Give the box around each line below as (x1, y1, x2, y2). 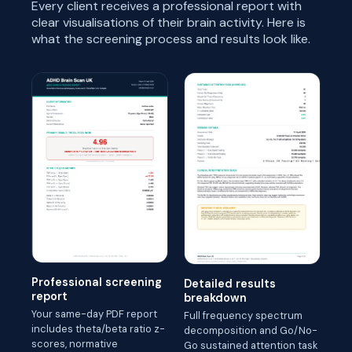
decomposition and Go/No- (184, 323, 317, 337)
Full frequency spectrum (184, 308, 302, 322)
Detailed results (184, 276, 276, 291)
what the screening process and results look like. (31, 31, 310, 48)
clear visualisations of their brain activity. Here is (31, 14, 306, 31)
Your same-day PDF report (31, 307, 157, 321)
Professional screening (31, 275, 162, 290)
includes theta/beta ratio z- (31, 322, 165, 336)
